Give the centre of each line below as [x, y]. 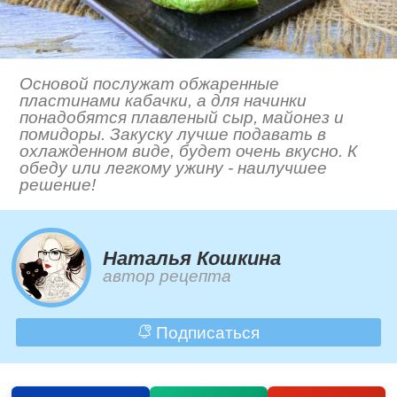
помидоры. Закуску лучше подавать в [173, 135]
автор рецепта [167, 276]
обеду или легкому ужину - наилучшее [174, 168]
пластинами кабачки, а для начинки [163, 101]
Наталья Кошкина [192, 259]
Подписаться [205, 332]
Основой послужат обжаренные [150, 84]
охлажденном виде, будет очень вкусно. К [189, 152]
